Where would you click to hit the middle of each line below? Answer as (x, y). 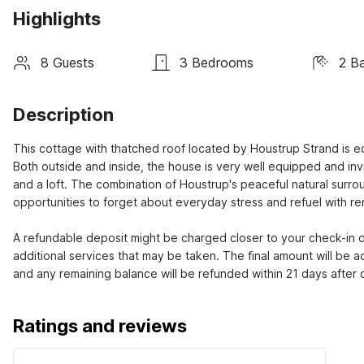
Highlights (57, 19)
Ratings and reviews (100, 326)
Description (63, 115)
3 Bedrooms (217, 62)
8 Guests (67, 62)
